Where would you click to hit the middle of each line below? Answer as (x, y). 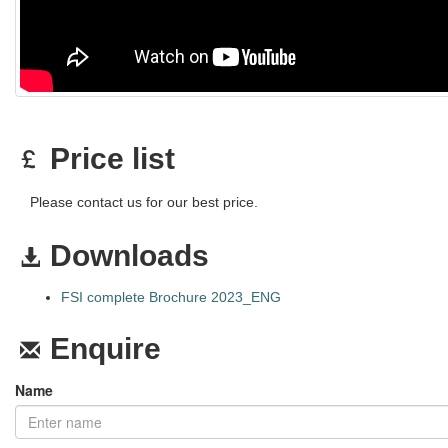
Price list (112, 159)
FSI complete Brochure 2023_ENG (170, 297)
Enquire (105, 349)
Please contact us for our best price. (144, 202)
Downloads (129, 256)
